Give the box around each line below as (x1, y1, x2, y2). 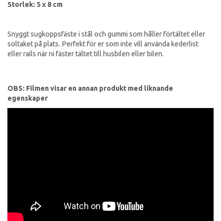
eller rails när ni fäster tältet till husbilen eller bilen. (7, 49, 165, 58)
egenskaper (7, 94, 48, 102)
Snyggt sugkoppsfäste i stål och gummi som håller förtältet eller (7, 30, 205, 38)
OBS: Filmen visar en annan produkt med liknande (7, 84, 173, 92)
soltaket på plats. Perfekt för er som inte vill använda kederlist (7, 39, 198, 48)
